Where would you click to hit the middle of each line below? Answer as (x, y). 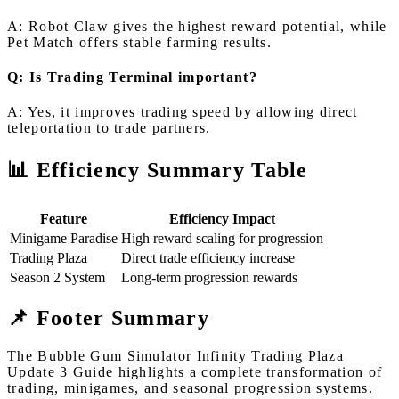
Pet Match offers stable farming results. (139, 42)
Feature (64, 219)
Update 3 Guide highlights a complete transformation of (195, 371)
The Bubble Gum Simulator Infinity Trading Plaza (176, 355)
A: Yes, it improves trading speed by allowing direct (183, 112)
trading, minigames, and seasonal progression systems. (190, 387)
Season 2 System (57, 278)
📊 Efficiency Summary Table (158, 171)
